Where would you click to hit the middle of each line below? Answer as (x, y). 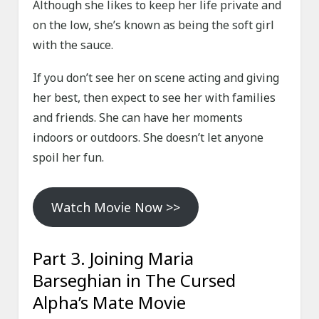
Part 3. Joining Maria (114, 258)
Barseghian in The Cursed (135, 281)
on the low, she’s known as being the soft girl (154, 25)
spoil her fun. (69, 158)
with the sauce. (73, 45)
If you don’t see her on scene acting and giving (156, 78)
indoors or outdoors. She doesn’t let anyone (148, 138)
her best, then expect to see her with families (155, 98)
